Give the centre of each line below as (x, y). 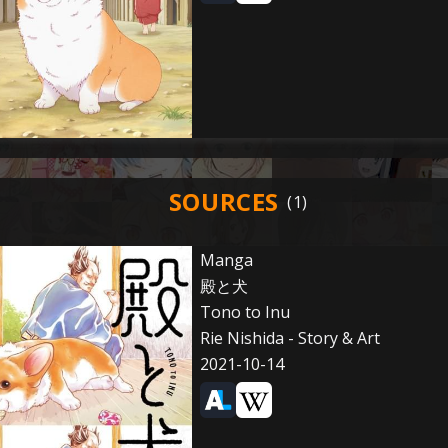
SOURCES (224, 201)
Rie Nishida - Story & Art (289, 338)
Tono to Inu (244, 312)
